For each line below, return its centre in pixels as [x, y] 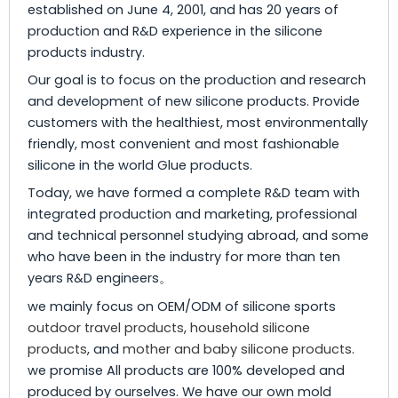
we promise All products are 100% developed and [186, 370]
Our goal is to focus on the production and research [197, 80]
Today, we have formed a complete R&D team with [194, 193]
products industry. [86, 52]
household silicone [250, 327]
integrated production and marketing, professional [192, 215]
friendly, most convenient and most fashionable [183, 143]
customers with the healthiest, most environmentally [198, 122]
